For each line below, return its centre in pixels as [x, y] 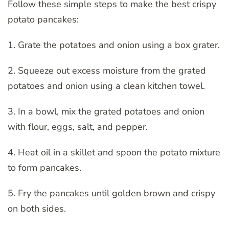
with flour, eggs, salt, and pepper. [78, 127]
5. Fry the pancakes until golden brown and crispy [111, 193]
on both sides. [37, 208]
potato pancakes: [43, 19]
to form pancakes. [44, 167]
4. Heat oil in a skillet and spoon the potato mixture [114, 152]
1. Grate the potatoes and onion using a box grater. [114, 45]
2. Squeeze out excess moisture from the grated [107, 70]
